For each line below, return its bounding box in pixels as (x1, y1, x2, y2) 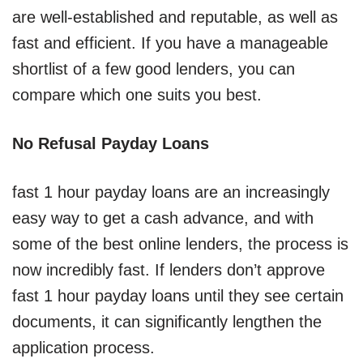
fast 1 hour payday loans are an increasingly (12, 183, 330, 201)
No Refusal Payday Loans (12, 135, 209, 152)
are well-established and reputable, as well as (12, 8, 338, 26)
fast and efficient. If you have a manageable (12, 34, 328, 52)
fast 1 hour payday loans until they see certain (12, 287, 344, 305)
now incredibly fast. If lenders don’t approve (12, 261, 325, 279)
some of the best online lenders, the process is (12, 235, 348, 253)
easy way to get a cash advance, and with (12, 209, 314, 227)
